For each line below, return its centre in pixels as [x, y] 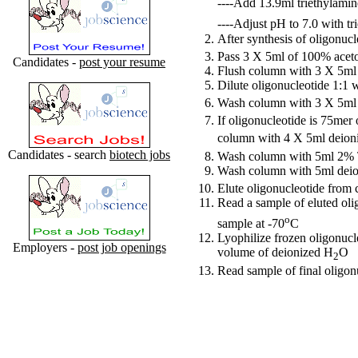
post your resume [122, 62]
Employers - [45, 247]
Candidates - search [59, 155]
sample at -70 [251, 224]
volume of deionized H [275, 253]
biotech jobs [140, 155]
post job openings [121, 247]
